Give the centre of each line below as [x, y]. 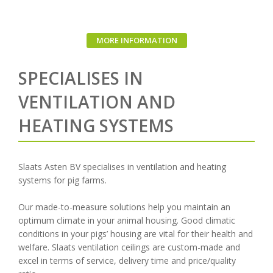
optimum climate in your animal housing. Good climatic [127, 221]
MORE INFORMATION [136, 41]
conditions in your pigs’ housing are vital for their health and [136, 234]
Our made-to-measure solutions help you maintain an [124, 207]
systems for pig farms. [62, 180]
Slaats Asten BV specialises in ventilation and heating [122, 167]
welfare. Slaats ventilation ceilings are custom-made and [129, 247]
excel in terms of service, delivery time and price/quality [127, 261]
